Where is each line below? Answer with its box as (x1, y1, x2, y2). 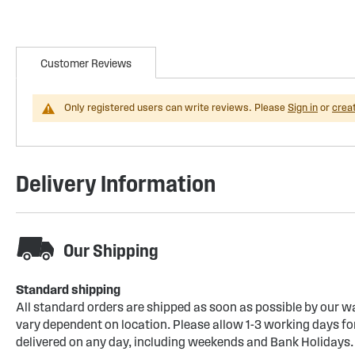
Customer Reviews (40, 58, 132, 70)
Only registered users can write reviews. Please (64, 102, 288, 113)
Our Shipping (63, 241, 158, 260)
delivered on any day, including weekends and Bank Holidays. (16, 335, 353, 349)
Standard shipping (16, 283, 120, 296)
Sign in (288, 102, 318, 113)
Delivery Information (16, 171, 216, 196)
